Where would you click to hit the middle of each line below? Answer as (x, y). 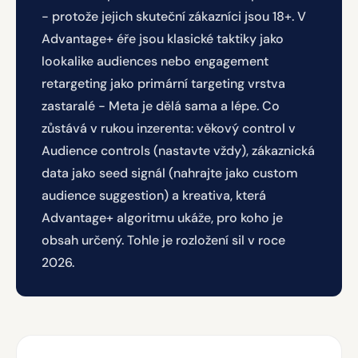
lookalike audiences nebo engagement (155, 61)
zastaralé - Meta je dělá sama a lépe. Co (161, 106)
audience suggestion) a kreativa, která (154, 195)
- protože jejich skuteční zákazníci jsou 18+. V (174, 16)
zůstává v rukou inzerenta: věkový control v (169, 128)
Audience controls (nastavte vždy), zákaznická (178, 151)
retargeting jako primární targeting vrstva (163, 84)
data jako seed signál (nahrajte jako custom (170, 173)
